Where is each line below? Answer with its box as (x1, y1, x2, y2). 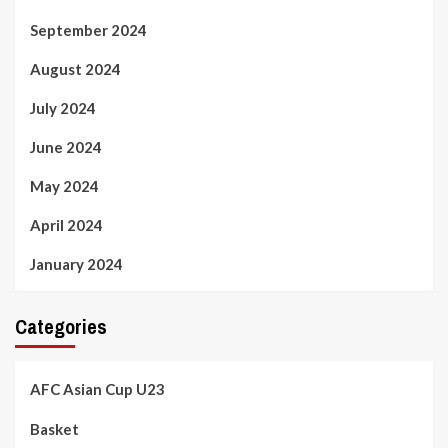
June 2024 (30, 137, 102, 156)
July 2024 (30, 98, 96, 117)
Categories (15, 312, 107, 340)
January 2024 (30, 254, 123, 273)
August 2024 (30, 59, 121, 78)
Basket (30, 419, 79, 438)
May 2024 (30, 176, 99, 195)
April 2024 (30, 215, 103, 234)
